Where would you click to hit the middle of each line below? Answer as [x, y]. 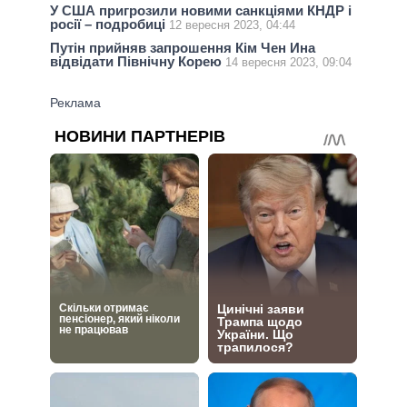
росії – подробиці [109, 24]
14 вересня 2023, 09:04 [288, 62]
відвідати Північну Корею [138, 61]
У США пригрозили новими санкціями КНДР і [201, 10]
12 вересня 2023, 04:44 [232, 25]
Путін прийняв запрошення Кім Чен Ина [183, 47]
